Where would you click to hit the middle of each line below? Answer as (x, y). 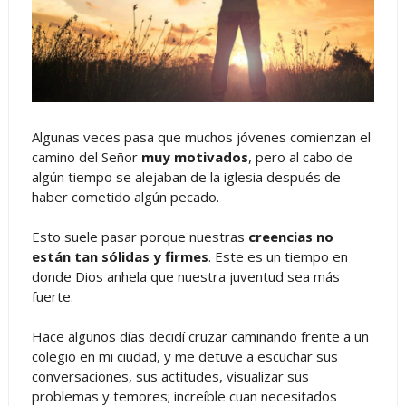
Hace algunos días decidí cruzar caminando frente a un (200, 337)
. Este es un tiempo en (278, 257)
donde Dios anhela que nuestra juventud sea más (185, 277)
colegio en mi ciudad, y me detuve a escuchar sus (184, 357)
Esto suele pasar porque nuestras (140, 237)
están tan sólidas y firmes (120, 257)
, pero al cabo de (300, 157)
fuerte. (52, 297)
